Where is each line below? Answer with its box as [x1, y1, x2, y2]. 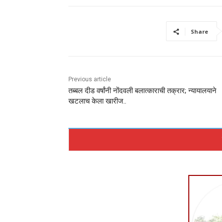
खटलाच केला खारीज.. [68, 97, 126, 106]
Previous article [68, 76, 111, 83]
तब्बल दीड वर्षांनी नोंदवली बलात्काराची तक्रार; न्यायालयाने [68, 86, 217, 95]
